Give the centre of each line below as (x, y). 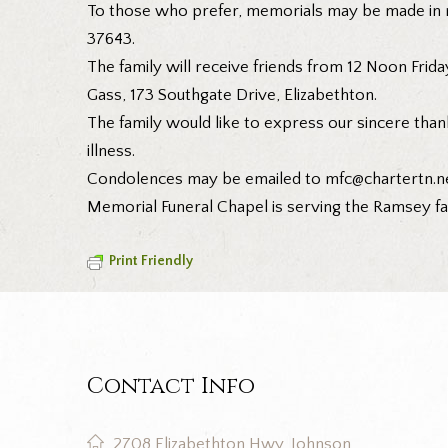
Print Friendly (151, 261)
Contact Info (171, 386)
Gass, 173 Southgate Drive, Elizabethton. (232, 94)
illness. (111, 150)
